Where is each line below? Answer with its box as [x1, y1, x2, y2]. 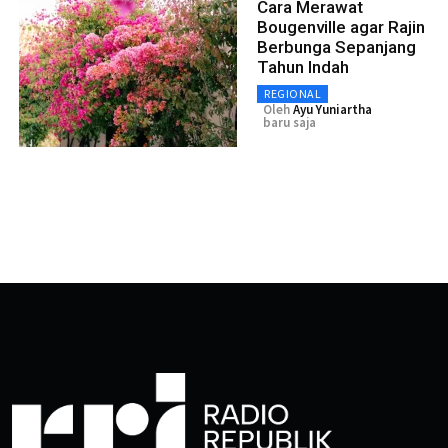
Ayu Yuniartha [293, 100, 372, 118]
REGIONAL [264, 85, 321, 101]
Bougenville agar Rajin [257, 16, 425, 37]
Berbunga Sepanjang [257, 36, 416, 57]
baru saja [263, 113, 316, 131]
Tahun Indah [257, 56, 349, 77]
